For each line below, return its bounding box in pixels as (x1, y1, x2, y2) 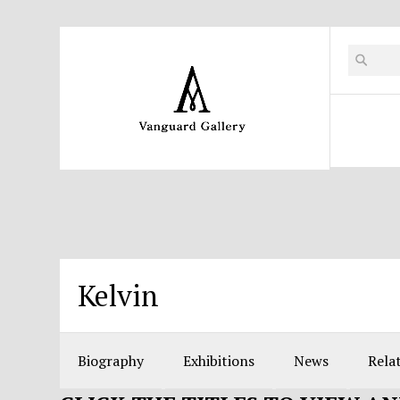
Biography (78, 351, 145, 371)
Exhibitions (183, 351, 255, 371)
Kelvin (78, 277, 160, 314)
